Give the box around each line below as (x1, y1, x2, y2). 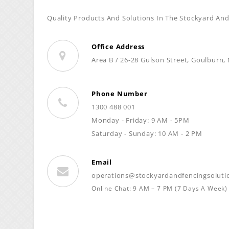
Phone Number (91, 89, 148, 98)
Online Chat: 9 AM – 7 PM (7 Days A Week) (91, 184, 227, 193)
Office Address (91, 42, 145, 51)
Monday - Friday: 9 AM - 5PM (91, 116, 190, 125)
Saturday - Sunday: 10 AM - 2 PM (91, 129, 202, 138)
